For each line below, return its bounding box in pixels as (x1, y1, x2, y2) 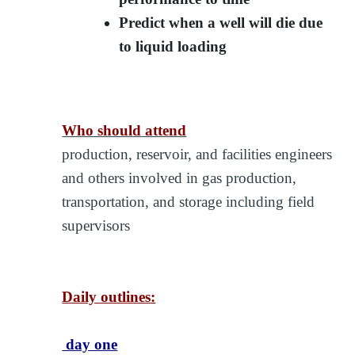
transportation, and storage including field (62, 193, 315, 210)
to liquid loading (119, 37, 227, 55)
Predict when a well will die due (119, 13, 323, 31)
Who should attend (62, 121, 187, 139)
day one (62, 335, 118, 353)
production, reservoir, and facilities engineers (62, 145, 333, 162)
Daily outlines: (62, 288, 156, 305)
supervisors (62, 216, 131, 234)
